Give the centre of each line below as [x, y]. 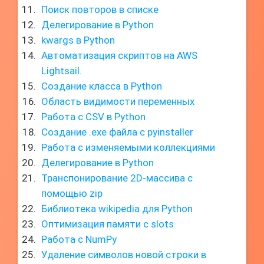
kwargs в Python [78, 40]
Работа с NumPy [79, 239]
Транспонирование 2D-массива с [117, 178]
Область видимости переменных [118, 101]
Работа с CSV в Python [93, 117]
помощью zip [72, 193]
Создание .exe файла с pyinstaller [117, 132]
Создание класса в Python [102, 86]
